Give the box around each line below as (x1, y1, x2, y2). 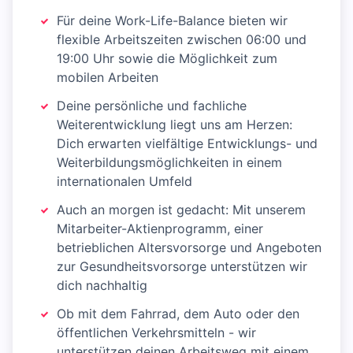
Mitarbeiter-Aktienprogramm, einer (57, 221, 263, 236)
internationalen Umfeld (57, 173, 192, 189)
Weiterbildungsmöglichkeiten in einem (57, 154, 282, 170)
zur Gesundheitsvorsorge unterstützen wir (57, 258, 307, 274)
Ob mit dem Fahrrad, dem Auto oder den (57, 306, 299, 321)
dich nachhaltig (57, 277, 147, 293)
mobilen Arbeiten (57, 69, 158, 85)
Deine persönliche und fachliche (57, 98, 247, 113)
